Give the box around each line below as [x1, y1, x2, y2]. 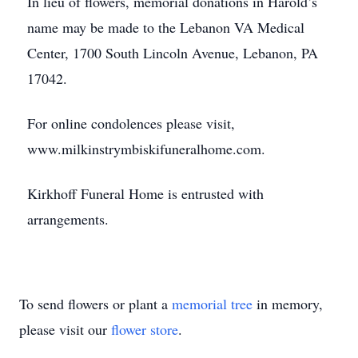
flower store [111, 320, 178, 339]
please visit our [19, 320, 111, 339]
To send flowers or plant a [19, 294, 172, 313]
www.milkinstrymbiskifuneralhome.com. [27, 139, 265, 158]
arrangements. [27, 209, 109, 229]
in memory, [253, 294, 323, 313]
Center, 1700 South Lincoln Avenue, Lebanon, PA [27, 43, 318, 62]
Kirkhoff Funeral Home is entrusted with [27, 184, 264, 203]
